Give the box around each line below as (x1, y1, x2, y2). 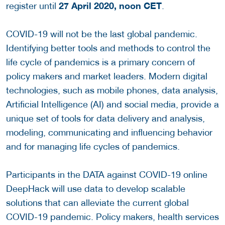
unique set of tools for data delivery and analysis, (6, 113, 205, 124)
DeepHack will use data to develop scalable (6, 183, 185, 194)
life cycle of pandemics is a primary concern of (6, 57, 195, 68)
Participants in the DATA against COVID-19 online (6, 169, 207, 180)
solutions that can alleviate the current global (6, 197, 189, 208)
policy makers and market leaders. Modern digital (6, 71, 207, 82)
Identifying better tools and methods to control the (6, 43, 210, 54)
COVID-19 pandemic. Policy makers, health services (6, 211, 219, 222)
